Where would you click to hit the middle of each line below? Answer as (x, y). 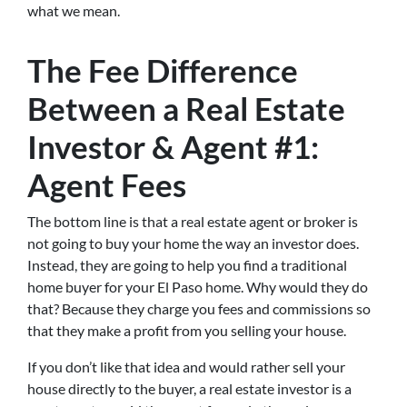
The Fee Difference (163, 70)
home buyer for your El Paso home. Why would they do (198, 287)
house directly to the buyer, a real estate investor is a (189, 388)
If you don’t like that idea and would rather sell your (186, 367)
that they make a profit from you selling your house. (187, 330)
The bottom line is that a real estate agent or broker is (193, 221)
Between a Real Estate (186, 108)
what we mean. (74, 10)
